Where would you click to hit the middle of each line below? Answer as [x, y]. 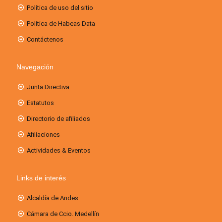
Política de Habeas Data [61, 24]
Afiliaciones [44, 135]
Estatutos [41, 103]
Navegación [35, 67]
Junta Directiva [48, 87]
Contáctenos [45, 40]
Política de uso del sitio [60, 8]
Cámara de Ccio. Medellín [63, 214]
